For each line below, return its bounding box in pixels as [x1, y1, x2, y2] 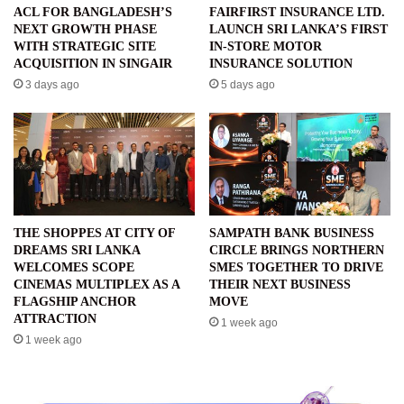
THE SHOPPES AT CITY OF [14, 225, 175, 240]
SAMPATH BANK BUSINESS [209, 225, 374, 240]
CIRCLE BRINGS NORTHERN [209, 243, 384, 257]
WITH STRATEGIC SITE [14, 40, 156, 54]
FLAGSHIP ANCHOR [14, 294, 136, 308]
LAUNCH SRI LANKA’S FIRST [209, 23, 388, 37]
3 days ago [25, 78, 79, 92]
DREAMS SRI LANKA [14, 243, 140, 257]
